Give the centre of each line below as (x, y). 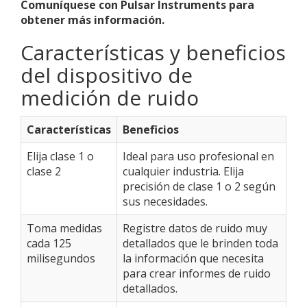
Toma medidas (64, 228)
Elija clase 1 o (60, 156)
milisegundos (61, 258)
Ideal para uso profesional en (198, 156)
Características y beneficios (153, 52)
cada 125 (49, 243)
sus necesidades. (165, 201)
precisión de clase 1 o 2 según (199, 186)
